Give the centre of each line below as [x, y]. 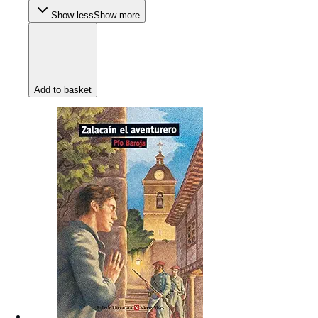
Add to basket [63, 90]
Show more [117, 16]
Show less [72, 16]
